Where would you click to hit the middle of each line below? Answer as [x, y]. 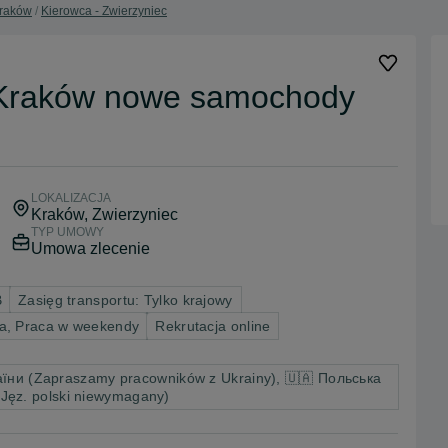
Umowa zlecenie [90, 248]
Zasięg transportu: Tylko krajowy [125, 299]
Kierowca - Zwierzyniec [104, 11]
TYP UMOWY [67, 231]
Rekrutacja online [213, 325]
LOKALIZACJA [70, 197]
